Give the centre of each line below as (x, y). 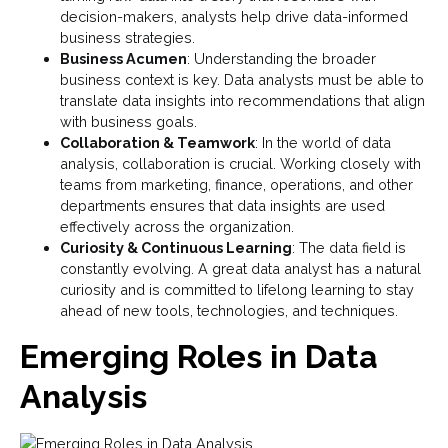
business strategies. (127, 38)
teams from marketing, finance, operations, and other (236, 185)
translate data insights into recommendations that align (242, 101)
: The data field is (349, 248)
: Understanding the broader (281, 59)
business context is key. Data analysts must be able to (242, 80)
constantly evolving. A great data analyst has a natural (240, 269)
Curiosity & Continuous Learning (176, 248)
